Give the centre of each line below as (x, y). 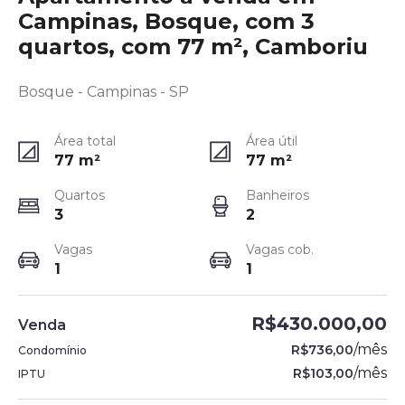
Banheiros (278, 195)
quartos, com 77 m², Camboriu (193, 47)
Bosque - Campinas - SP (104, 92)
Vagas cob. (280, 250)
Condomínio (52, 350)
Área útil (272, 141)
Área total (85, 141)
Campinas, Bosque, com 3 (166, 21)
